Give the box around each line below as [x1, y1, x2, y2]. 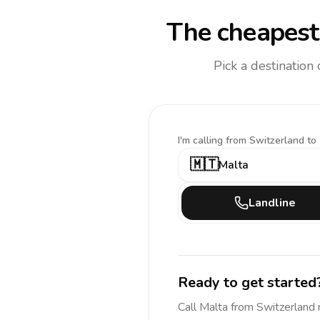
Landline [249, 195, 296, 211]
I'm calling [178, 134, 226, 147]
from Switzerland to [226, 134, 316, 147]
